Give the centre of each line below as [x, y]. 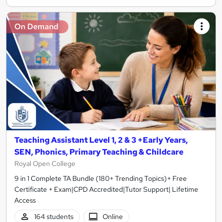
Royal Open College [45, 163]
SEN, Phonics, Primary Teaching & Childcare [99, 152]
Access [25, 200]
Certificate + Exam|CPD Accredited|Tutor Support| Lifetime [106, 189]
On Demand [36, 27]
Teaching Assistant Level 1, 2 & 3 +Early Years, [101, 140]
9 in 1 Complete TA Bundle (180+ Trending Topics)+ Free [101, 178]
